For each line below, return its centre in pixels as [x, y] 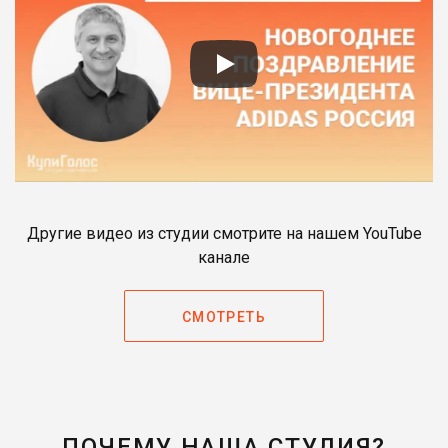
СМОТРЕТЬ [224, 316]
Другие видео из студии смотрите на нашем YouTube [224, 233]
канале [224, 257]
